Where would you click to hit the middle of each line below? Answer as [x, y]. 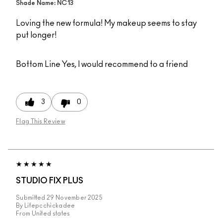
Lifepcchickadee [50, 206]
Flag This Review [41, 122]
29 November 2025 [75, 198]
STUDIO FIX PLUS [50, 181]
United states [51, 214]
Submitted [31, 198]
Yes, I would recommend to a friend [124, 65]
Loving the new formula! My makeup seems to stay [106, 24]
